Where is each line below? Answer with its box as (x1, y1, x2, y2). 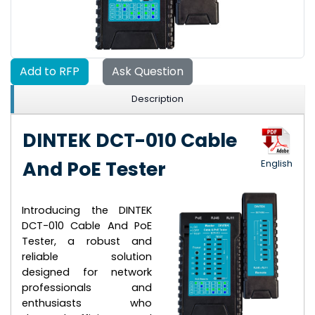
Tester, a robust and (22, 233, 153, 248)
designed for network (22, 264, 153, 279)
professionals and (22, 280, 153, 295)
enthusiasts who (22, 295, 153, 310)
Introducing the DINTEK (22, 202, 153, 217)
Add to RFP (20, 63, 79, 79)
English (261, 156, 292, 170)
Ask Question (112, 63, 184, 79)
